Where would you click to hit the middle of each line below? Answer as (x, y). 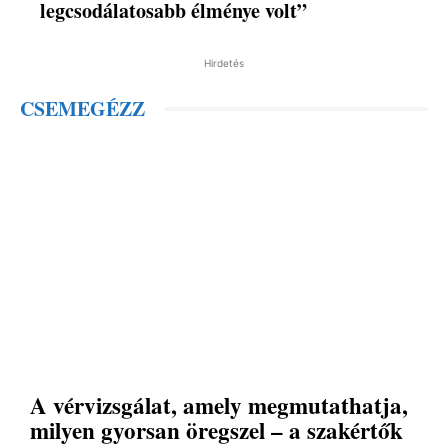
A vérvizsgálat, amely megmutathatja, (219, 404)
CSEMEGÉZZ (82, 109)
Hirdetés (224, 63)
